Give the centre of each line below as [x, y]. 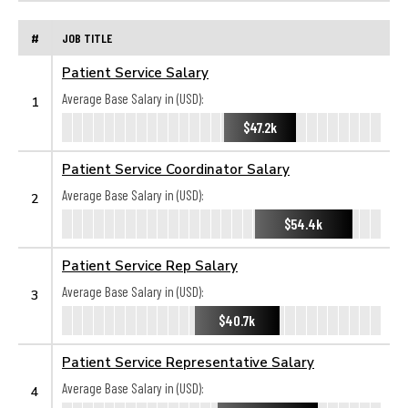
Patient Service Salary [135, 72]
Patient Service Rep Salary [150, 265]
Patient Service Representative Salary [188, 362]
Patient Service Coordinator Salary [176, 168]
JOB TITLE [87, 37]
